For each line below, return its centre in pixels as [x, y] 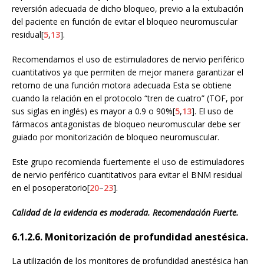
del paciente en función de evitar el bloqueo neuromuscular [125, 21]
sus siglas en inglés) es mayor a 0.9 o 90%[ [93, 111]
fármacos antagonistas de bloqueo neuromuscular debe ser [126, 124]
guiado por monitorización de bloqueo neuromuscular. [115, 137]
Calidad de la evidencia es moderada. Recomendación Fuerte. [125, 212]
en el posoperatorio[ [51, 187]
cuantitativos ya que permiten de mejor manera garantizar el [128, 72]
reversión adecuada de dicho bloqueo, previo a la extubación [128, 8]
